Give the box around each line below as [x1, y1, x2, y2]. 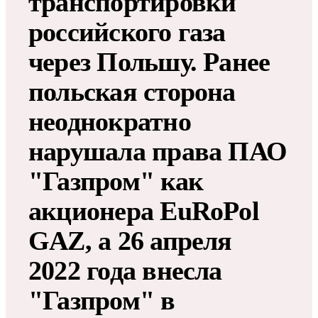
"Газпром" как [28, 166, 204, 197]
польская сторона [28, 77, 236, 107]
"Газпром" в [28, 285, 175, 316]
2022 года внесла [28, 256, 222, 286]
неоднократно [28, 106, 191, 137]
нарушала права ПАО [28, 136, 287, 167]
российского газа [28, 17, 226, 48]
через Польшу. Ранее [28, 47, 270, 77]
